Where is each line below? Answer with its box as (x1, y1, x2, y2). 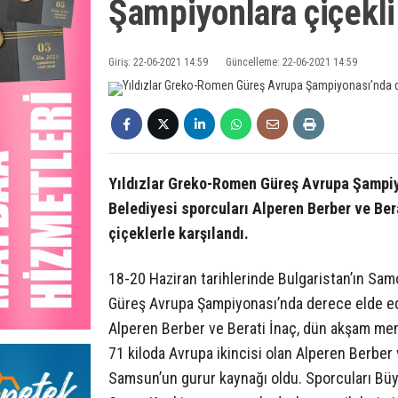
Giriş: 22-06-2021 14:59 (108, 55, 208, 68)
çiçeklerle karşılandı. (108, 223, 249, 243)
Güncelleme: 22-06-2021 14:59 (226, 55, 357, 68)
